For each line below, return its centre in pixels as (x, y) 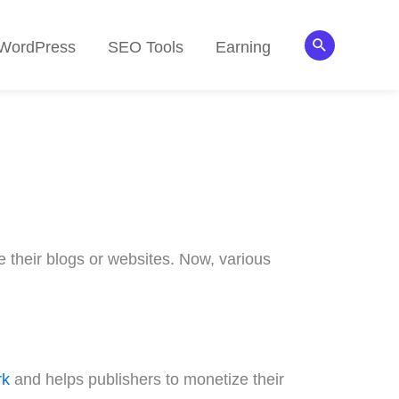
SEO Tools (146, 47)
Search (335, 45)
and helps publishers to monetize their (147, 379)
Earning (243, 47)
